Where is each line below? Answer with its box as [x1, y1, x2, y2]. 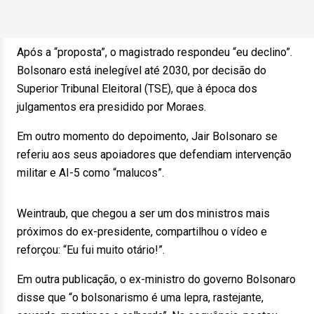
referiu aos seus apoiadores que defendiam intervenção [17, 148, 292, 161]
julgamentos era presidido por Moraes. [17, 100, 206, 114]
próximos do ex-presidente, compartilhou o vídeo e [17, 225, 267, 238]
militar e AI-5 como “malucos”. [17, 166, 164, 179]
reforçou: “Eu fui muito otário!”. [17, 243, 165, 257]
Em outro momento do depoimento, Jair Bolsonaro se [17, 130, 278, 143]
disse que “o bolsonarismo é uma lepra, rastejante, [17, 291, 264, 304]
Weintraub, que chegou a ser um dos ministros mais [17, 207, 270, 220]
